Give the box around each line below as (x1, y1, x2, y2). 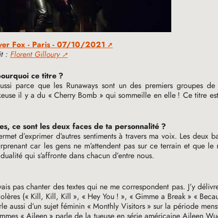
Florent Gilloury (10, 49, 60, 60)
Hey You (88, 191, 115, 202)
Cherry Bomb (54, 90, 97, 101)
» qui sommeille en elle (99, 90, 176, 101)
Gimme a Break (135, 191, 186, 202)
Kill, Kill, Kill (31, 191, 72, 202)
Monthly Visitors (93, 200, 145, 212)
